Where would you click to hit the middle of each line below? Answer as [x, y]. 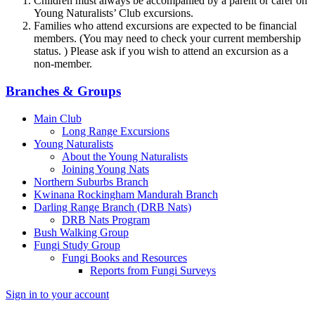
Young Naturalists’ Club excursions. [114, 13]
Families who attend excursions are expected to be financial [165, 26]
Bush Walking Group [81, 232]
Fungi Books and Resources [124, 257]
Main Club [58, 118]
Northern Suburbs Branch [91, 181]
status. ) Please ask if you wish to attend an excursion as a [161, 51]
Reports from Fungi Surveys [153, 270]
